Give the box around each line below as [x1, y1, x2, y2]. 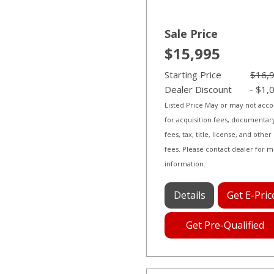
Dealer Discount [165, 83, 232, 95]
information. [165, 158, 206, 168]
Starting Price [165, 68, 221, 81]
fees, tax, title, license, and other [165, 129, 272, 139]
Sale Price [165, 26, 218, 41]
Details [173, 188, 206, 202]
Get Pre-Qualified [186, 218, 265, 232]
